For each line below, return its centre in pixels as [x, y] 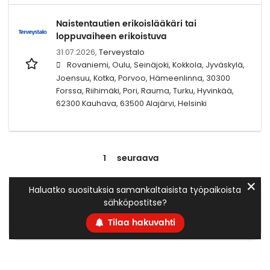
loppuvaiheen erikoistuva [111, 36]
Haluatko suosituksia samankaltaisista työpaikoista [135, 190]
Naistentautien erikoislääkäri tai [126, 24]
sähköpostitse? [135, 203]
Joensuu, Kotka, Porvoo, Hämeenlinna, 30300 [143, 78]
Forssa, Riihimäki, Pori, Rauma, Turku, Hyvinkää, [145, 90]
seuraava [138, 158]
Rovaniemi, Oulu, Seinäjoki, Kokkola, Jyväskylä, [156, 64]
